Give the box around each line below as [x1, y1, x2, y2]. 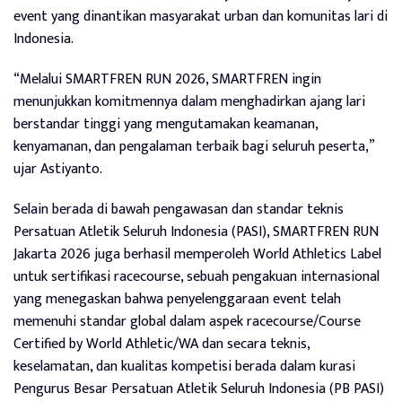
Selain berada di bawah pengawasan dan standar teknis [13, 197, 344, 223]
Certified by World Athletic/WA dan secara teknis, [13, 332, 310, 357]
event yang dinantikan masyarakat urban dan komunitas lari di [13, 4, 388, 30]
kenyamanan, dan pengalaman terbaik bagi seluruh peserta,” [13, 135, 374, 160]
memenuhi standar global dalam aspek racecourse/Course [13, 310, 361, 335]
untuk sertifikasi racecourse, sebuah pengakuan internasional [13, 265, 380, 290]
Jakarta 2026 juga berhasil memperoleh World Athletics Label [13, 242, 381, 267]
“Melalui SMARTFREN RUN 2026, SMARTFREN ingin [13, 67, 321, 92]
